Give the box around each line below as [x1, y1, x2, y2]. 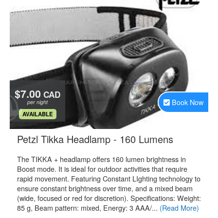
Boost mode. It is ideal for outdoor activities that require [17, 163, 187, 174]
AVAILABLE [22, 110, 53, 118]
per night [27, 98, 48, 106]
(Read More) [160, 202, 199, 213]
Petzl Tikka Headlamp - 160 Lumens [17, 132, 173, 146]
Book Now [172, 97, 203, 107]
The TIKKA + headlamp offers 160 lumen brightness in [17, 154, 186, 164]
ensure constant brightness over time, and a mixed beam [17, 183, 193, 193]
